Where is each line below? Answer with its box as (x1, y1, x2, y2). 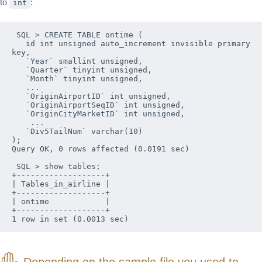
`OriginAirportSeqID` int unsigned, (12, 100, 26, 109)
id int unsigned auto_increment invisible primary (12, 39, 26, 48)
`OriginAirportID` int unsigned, (12, 91, 26, 101)
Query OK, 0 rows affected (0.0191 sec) (12, 144, 189, 153)
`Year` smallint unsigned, (12, 56, 26, 65)
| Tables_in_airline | (12, 179, 110, 188)
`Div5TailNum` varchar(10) (12, 126, 26, 136)
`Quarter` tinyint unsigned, (12, 65, 26, 74)
